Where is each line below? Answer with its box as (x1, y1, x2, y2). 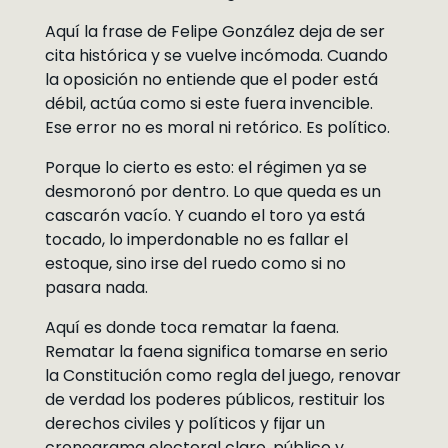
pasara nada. (44, 276, 148, 299)
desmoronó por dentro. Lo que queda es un (44, 180, 381, 203)
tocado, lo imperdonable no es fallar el (44, 228, 348, 251)
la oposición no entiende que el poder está (44, 68, 378, 91)
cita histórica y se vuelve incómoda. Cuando (44, 44, 388, 67)
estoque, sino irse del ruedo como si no (44, 252, 346, 275)
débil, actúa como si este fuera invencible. (44, 92, 373, 115)
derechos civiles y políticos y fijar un (44, 412, 325, 435)
